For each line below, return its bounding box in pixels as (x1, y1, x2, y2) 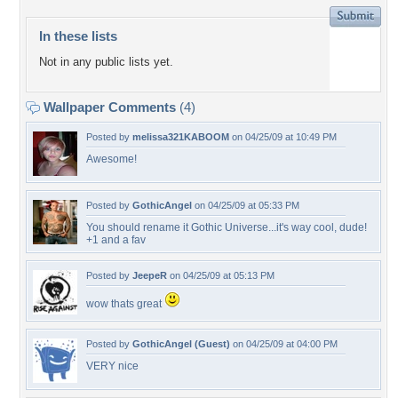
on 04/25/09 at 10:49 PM (229, 131, 337, 142)
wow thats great (86, 298, 164, 310)
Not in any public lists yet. (39, 55, 173, 69)
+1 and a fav (86, 234, 146, 246)
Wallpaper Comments (40, 99, 179, 115)
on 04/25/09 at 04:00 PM (230, 338, 338, 349)
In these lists (39, 28, 117, 44)
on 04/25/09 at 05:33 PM (192, 200, 299, 211)
